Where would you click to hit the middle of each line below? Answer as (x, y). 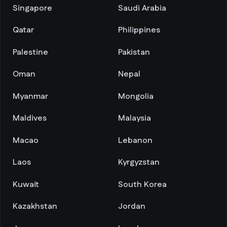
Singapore (32, 8)
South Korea (142, 184)
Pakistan (134, 52)
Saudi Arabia (142, 8)
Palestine (30, 52)
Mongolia (136, 96)
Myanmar (30, 96)
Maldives (30, 118)
